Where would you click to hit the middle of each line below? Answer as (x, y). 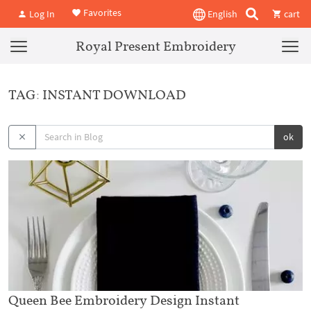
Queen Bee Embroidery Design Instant (124, 300)
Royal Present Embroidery (155, 46)
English (221, 14)
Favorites (101, 13)
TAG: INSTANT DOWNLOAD (97, 94)
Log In (41, 14)
